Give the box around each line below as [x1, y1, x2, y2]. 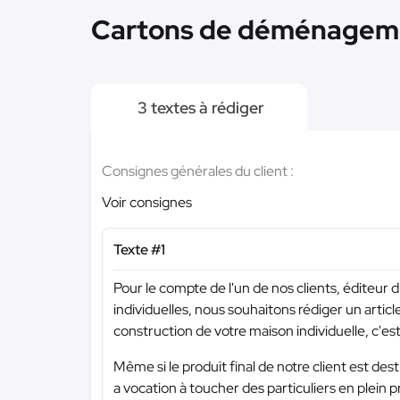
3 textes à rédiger [134, 97, 264, 118]
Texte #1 [113, 240, 165, 259]
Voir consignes [102, 193, 192, 212]
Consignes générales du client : [102, 162, 294, 180]
